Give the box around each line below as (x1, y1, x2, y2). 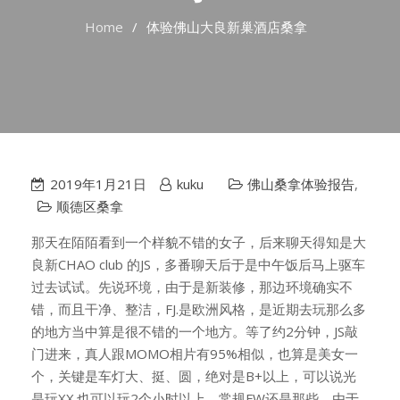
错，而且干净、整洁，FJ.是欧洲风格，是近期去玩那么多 (31, 300, 366, 318)
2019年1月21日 (50, 175, 146, 193)
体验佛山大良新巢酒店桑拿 (146, 18, 307, 36)
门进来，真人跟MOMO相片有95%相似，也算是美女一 (31, 345, 358, 362)
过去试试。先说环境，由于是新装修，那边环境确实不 (31, 278, 353, 296)
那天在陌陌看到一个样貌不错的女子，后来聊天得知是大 (31, 233, 366, 251)
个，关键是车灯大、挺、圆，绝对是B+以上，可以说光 (31, 367, 356, 385)
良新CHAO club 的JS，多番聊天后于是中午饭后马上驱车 (31, 255, 365, 273)
